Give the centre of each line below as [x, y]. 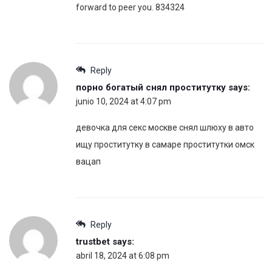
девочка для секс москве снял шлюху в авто [165, 127]
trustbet [93, 241]
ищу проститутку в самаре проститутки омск [165, 144]
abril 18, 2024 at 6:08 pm [123, 255]
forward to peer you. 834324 [130, 7]
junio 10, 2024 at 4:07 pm [124, 101]
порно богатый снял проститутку [151, 87]
